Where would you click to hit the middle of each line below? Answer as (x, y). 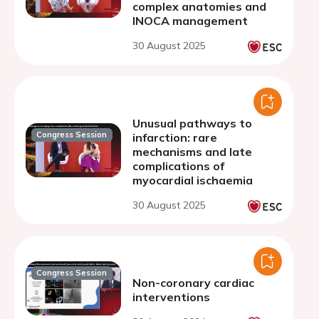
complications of (178, 166)
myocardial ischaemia (193, 180)
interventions (171, 297)
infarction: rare (175, 137)
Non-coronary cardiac (193, 283)
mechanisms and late (192, 152)
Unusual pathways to (192, 123)
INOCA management (190, 21)
